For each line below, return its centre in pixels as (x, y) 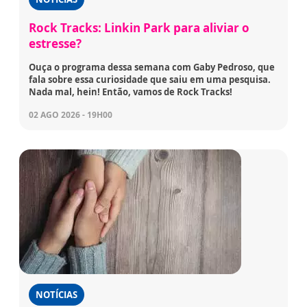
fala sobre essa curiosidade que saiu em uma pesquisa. (150, 80)
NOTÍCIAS (57, 295)
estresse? (55, 44)
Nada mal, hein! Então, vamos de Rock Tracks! (131, 92)
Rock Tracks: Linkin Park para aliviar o (139, 28)
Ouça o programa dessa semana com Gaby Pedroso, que (152, 67)
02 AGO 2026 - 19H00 (71, 115)
